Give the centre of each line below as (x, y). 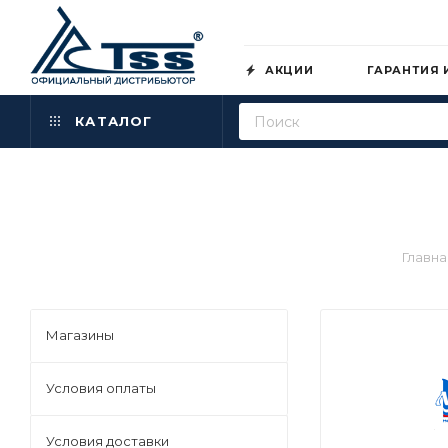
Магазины (80, 335)
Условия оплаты (101, 388)
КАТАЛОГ (111, 121)
